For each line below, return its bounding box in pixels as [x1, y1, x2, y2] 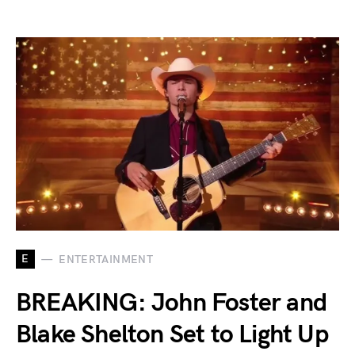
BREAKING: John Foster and [16, 288, 327, 319]
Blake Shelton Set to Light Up [16, 319, 328, 351]
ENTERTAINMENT [59, 252, 153, 266]
